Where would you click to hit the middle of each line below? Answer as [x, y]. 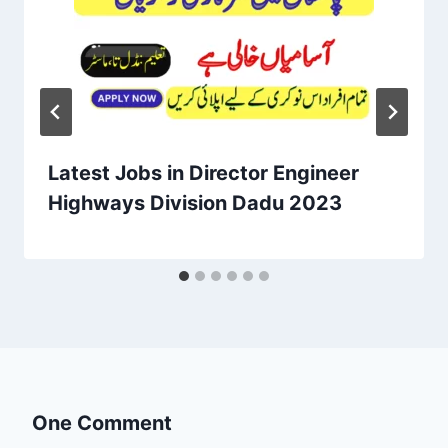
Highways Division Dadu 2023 [195, 202]
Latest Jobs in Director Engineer [203, 172]
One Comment [102, 422]
